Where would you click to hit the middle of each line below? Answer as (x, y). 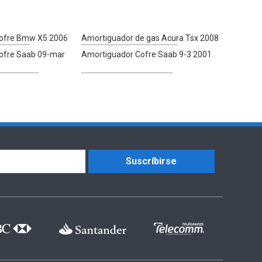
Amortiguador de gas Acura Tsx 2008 (150, 38)
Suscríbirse (151, 161)
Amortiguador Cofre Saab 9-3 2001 (146, 55)
